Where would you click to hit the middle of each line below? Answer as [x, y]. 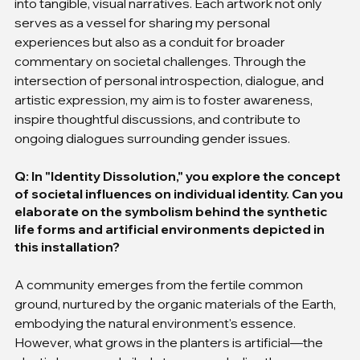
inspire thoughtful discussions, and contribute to [159, 119]
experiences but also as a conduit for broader [151, 41]
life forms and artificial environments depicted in [171, 229]
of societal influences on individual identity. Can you [180, 193]
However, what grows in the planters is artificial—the [170, 342]
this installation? [67, 246]
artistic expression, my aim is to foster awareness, [165, 99]
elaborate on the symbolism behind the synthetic [172, 211]
